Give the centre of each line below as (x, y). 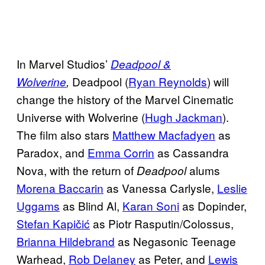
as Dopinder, (213, 205)
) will (218, 81)
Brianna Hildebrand (66, 241)
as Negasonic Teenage (175, 241)
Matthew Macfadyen (164, 134)
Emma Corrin (121, 152)
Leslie (232, 188)
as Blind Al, (91, 205)
